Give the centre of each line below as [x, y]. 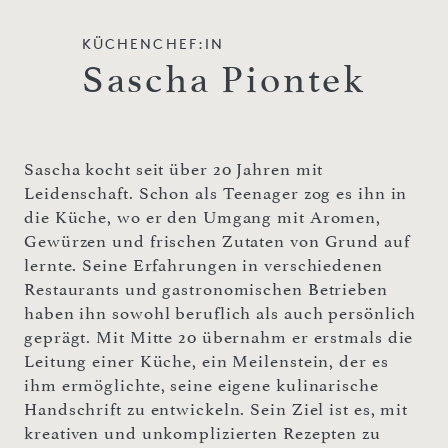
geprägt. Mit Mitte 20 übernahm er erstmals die [219, 336]
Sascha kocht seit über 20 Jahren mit [174, 168]
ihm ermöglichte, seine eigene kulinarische [201, 384]
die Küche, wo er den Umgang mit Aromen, [203, 216]
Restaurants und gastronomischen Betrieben [206, 288]
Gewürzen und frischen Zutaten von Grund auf [217, 240]
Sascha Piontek [224, 79]
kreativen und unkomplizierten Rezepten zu [202, 432]
